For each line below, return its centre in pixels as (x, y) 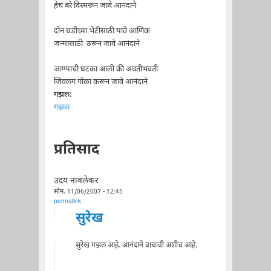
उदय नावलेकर (76, 181)
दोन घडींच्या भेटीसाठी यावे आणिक (102, 31)
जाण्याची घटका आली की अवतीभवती (106, 69)
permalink (67, 201)
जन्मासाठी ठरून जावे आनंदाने (96, 44)
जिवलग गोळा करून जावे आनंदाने (100, 82)
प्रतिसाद (76, 150)
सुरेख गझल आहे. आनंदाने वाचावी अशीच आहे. (136, 245)
